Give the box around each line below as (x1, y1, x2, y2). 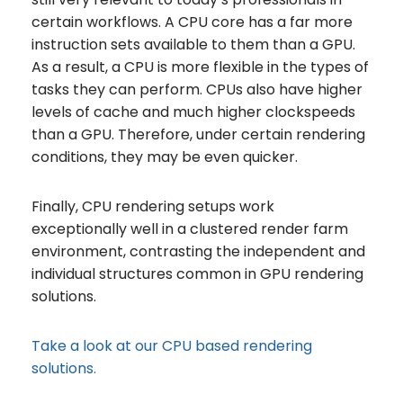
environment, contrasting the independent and (31, 240, 365, 262)
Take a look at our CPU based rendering (31, 335, 312, 356)
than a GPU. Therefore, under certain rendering (31, 123, 365, 145)
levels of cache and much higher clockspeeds (31, 101, 355, 122)
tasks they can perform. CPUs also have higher (31, 78, 363, 100)
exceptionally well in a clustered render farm (31, 218, 348, 239)
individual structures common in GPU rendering (31, 263, 363, 284)
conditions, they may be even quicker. (31, 146, 298, 167)
